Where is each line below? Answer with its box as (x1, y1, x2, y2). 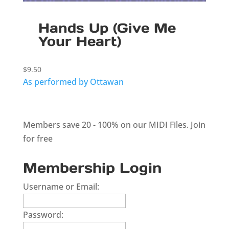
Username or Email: (22, 181, 99, 193)
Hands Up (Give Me (38, 19, 176, 36)
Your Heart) (38, 32, 121, 50)
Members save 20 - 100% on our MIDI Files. (22, 119, 191, 131)
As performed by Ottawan (22, 76, 124, 87)
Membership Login (22, 159, 162, 177)
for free (22, 133, 53, 145)
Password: (22, 209, 63, 221)
